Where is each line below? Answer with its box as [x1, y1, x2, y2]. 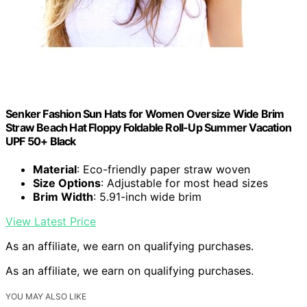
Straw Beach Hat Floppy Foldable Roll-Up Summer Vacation [5, 120, 292, 134]
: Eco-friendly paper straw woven [77, 162, 250, 176]
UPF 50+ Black [5, 134, 76, 148]
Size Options [33, 175, 101, 190]
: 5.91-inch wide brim [93, 189, 201, 204]
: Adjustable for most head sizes [101, 175, 268, 190]
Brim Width [33, 189, 93, 204]
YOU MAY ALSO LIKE [5, 291, 86, 302]
